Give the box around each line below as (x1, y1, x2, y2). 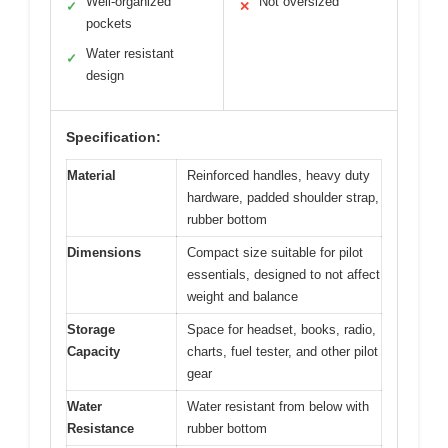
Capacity (67, 344, 120, 360)
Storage (67, 322, 115, 338)
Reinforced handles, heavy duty (187, 168, 370, 184)
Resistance (67, 421, 134, 437)
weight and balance (187, 289, 298, 305)
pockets (86, 16, 132, 32)
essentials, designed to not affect (187, 267, 380, 283)
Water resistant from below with (187, 399, 369, 415)
